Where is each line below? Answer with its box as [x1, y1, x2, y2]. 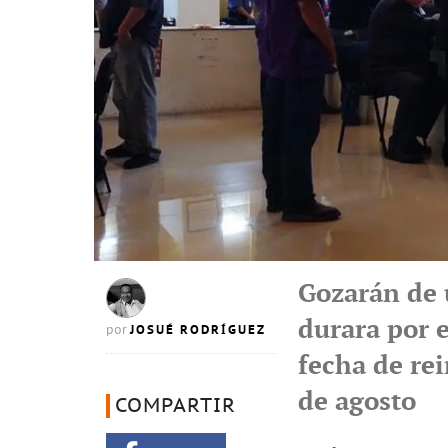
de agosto [297, 386, 416, 418]
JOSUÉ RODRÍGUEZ [130, 321, 266, 338]
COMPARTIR [115, 394, 236, 417]
